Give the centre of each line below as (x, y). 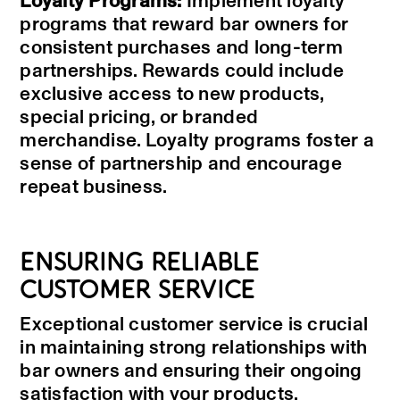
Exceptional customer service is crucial (194, 325)
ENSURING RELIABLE (140, 263)
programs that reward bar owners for (184, 25)
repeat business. (94, 187)
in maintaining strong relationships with (194, 348)
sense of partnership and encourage (181, 164)
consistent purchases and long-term (181, 48)
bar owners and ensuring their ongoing (191, 371)
